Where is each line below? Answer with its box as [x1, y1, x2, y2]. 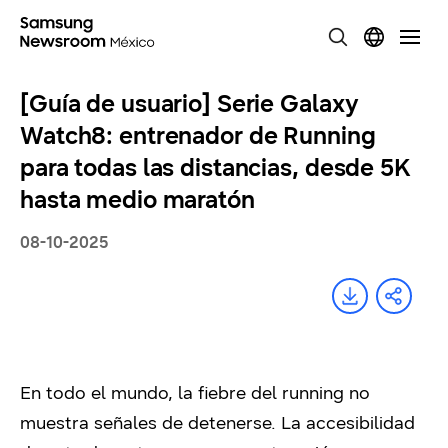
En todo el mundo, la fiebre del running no [20, 382, 370, 404]
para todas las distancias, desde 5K [20, 153, 411, 183]
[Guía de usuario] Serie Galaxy [20, 89, 359, 119]
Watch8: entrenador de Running [20, 121, 376, 151]
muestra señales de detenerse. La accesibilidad [20, 412, 415, 434]
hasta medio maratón [20, 185, 255, 215]
